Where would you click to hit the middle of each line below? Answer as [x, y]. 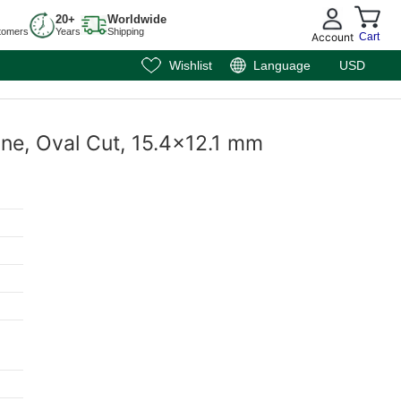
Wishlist [191, 65]
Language [282, 65]
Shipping [125, 31]
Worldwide [137, 19]
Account [333, 37]
